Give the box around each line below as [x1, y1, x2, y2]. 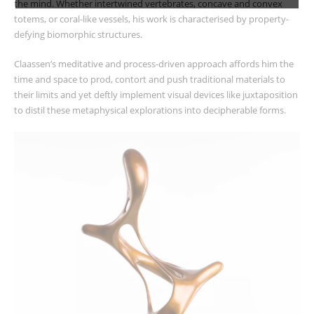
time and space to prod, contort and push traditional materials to [14, 72, 285, 86]
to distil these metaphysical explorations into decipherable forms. [14, 103, 288, 116]
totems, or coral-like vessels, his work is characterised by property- [14, 12, 289, 25]
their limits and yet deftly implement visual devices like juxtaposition [14, 88, 298, 101]
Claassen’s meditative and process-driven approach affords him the [14, 57, 294, 70]
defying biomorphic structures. [14, 27, 144, 41]
